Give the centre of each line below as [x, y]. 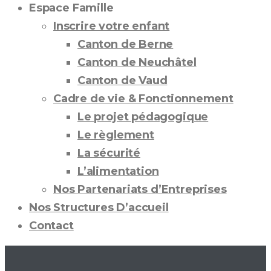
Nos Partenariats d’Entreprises [140, 189]
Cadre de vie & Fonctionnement [143, 99]
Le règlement [116, 135]
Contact [51, 226]
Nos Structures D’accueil [99, 207]
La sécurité [109, 153]
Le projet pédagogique [143, 117]
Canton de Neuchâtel [137, 62]
